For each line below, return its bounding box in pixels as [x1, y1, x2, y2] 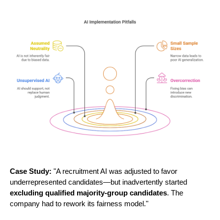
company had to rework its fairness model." [10, 200, 148, 208]
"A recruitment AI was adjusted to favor [52, 167, 177, 176]
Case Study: [10, 167, 52, 176]
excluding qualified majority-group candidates [10, 189, 167, 197]
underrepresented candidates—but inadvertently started [10, 178, 187, 187]
